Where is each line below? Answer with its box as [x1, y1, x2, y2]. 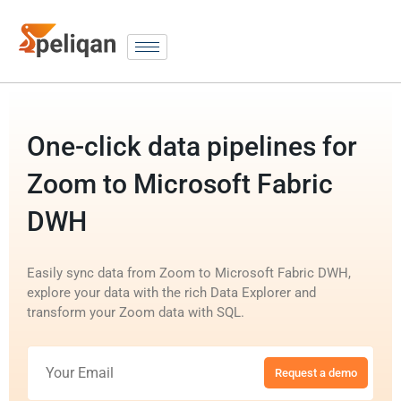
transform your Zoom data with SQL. [27, 303, 244, 320]
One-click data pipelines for [27, 130, 357, 162]
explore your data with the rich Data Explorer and [27, 284, 316, 301]
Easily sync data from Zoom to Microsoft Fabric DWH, [27, 264, 351, 281]
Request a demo [275, 366, 357, 380]
